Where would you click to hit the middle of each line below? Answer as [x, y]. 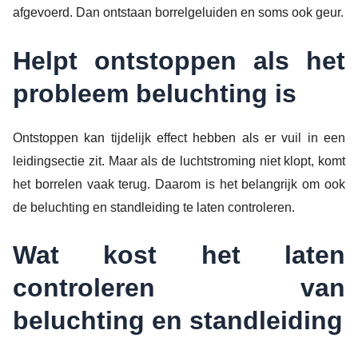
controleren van [179, 288]
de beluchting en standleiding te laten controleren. [154, 207]
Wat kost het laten [179, 255]
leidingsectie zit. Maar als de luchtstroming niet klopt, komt [179, 161]
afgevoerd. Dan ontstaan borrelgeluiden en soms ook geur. [178, 12]
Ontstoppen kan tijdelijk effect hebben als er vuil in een [179, 137]
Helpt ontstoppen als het [179, 60]
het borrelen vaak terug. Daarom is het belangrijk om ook [179, 184]
